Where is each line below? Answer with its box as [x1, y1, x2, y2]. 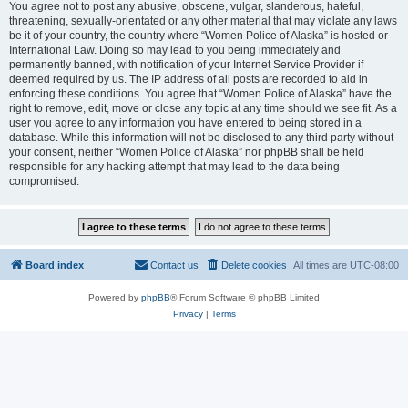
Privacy [172, 309, 203, 319]
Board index [25, 260, 84, 270]
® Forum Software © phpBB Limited [170, 292, 320, 302]
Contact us [150, 260, 199, 270]
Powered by [88, 292, 141, 302]
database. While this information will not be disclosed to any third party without [9, 131, 393, 144]
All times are [293, 260, 350, 270]
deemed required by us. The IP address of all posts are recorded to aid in [9, 73, 368, 86]
